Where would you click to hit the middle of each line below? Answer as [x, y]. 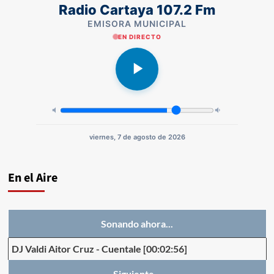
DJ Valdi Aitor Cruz [53, 248]
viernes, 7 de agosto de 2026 [137, 137]
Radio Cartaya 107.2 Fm [137, 9]
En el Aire [32, 178]
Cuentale [121, 248]
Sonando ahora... [137, 223]
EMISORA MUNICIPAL [137, 23]
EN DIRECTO [139, 36]
